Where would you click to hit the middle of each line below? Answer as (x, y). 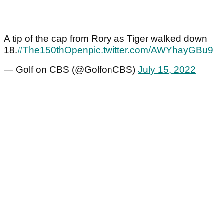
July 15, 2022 (167, 70)
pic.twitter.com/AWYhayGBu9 (151, 50)
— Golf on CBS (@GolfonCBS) (71, 70)
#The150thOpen (53, 50)
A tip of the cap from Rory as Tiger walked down (106, 39)
